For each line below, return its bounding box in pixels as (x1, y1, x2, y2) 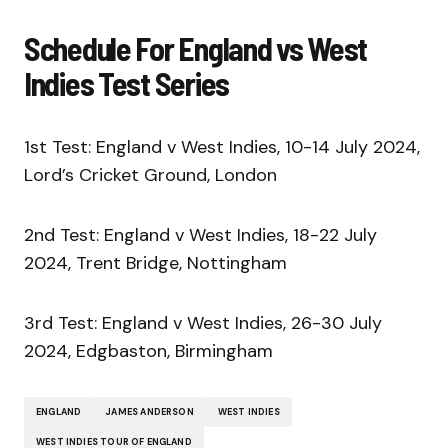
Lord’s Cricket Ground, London (24, 163, 277, 188)
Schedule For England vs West (24, 29, 368, 68)
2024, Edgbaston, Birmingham (24, 339, 273, 364)
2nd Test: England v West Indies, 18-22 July (24, 223, 377, 248)
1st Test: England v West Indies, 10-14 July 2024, (24, 135, 420, 160)
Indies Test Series (24, 64, 229, 103)
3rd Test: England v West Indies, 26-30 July (24, 311, 382, 336)
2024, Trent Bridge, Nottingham (24, 251, 287, 276)
